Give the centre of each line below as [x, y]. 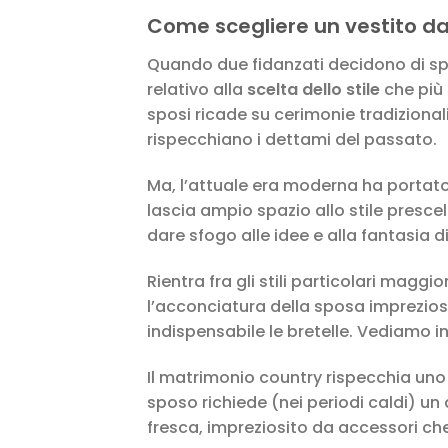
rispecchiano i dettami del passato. [292, 140]
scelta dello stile [313, 90]
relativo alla [197, 90]
